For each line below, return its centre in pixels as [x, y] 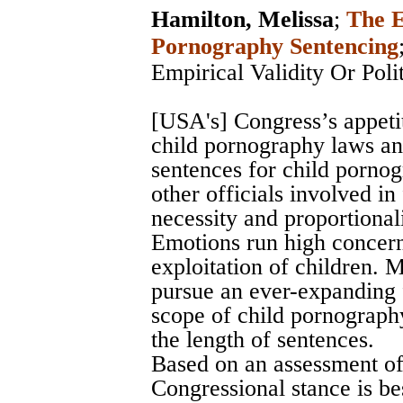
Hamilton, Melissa [242, 19]
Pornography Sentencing [275, 46]
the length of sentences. [263, 339]
